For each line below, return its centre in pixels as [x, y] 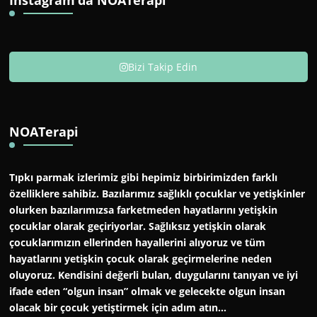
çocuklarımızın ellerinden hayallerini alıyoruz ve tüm [138, 243]
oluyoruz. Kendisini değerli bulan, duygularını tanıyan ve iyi [154, 275]
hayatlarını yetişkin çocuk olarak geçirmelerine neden [141, 259]
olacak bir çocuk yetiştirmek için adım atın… [118, 308]
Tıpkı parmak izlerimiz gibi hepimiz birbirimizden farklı [144, 178]
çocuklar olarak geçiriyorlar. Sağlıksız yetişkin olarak [138, 226]
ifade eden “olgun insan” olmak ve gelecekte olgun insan [148, 292]
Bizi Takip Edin [163, 67]
